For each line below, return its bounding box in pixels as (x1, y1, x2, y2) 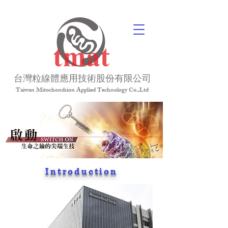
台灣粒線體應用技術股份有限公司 (14, 73, 151, 84)
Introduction (45, 166, 118, 178)
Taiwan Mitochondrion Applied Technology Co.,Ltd (16, 85, 149, 96)
